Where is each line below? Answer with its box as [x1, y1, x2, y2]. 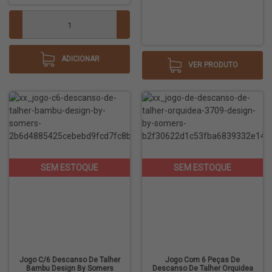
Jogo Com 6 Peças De [165, 256, 240, 264]
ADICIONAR [61, 55, 100, 63]
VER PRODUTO [188, 61, 238, 69]
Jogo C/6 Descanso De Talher [19, 256, 120, 264]
